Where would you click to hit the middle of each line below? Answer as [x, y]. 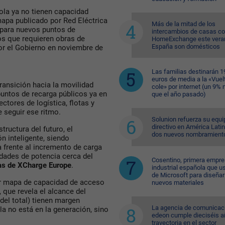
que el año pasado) [179, 94]
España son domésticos [186, 46]
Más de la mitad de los [183, 24]
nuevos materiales [178, 183]
